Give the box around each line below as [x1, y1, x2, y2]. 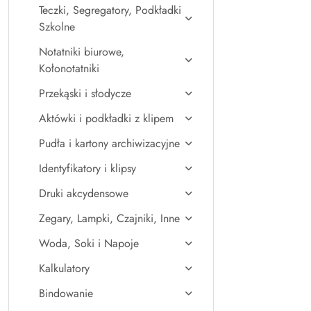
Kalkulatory [39, 260, 90, 276]
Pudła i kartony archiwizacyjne [39, 135, 180, 151]
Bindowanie [39, 285, 93, 301]
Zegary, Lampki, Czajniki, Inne [39, 210, 180, 226]
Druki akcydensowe [39, 185, 128, 201]
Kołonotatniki [39, 60, 99, 76]
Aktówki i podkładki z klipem [39, 110, 174, 126]
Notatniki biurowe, [39, 44, 124, 60]
